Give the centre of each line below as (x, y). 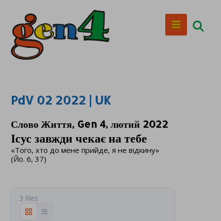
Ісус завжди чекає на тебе (79, 138)
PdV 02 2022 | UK (61, 100)
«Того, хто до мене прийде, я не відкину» (85, 150)
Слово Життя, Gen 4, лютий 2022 (90, 124)
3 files (29, 198)
